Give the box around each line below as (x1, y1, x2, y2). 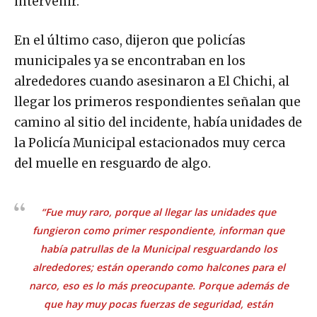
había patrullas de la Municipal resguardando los (40, 241, 277, 255)
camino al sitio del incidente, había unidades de (14, 114, 302, 130)
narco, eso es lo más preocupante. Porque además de (28, 278, 289, 292)
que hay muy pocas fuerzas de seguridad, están (44, 296, 273, 311)
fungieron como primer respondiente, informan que (33, 223, 284, 237)
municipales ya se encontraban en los (14, 52, 246, 69)
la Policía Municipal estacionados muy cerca (14, 134, 285, 151)
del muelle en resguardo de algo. (14, 155, 211, 171)
